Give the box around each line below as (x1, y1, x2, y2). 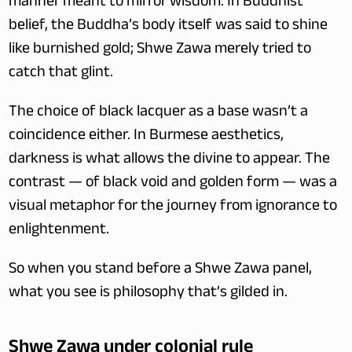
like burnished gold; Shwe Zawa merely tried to (9, 37, 312, 64)
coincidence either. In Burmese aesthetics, (9, 123, 284, 150)
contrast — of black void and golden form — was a (9, 170, 338, 197)
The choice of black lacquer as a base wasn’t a (9, 100, 309, 126)
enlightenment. (9, 218, 110, 244)
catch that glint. (9, 60, 114, 87)
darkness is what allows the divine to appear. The (9, 147, 331, 174)
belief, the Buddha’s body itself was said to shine (9, 13, 328, 40)
